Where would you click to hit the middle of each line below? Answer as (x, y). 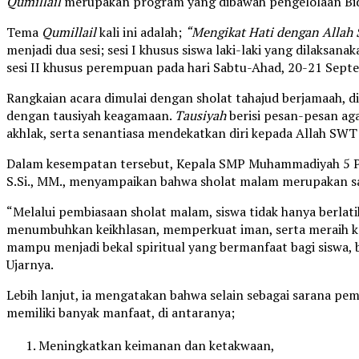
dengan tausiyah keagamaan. (91, 116)
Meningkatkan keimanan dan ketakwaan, (157, 346)
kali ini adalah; (141, 32)
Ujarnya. (30, 265)
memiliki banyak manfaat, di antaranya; (121, 313)
